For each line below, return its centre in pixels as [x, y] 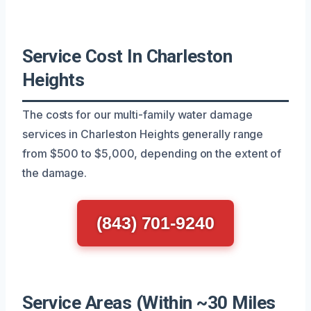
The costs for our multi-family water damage [137, 114]
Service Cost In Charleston [127, 56]
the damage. [55, 173]
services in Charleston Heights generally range [143, 134]
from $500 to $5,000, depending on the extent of [152, 153]
